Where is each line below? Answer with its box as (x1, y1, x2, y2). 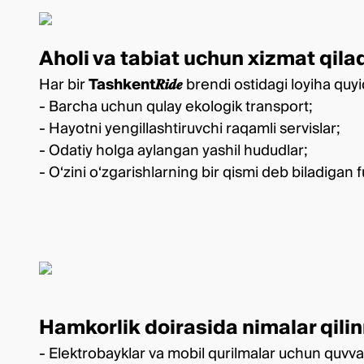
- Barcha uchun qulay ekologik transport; (39, 94, 312, 119)
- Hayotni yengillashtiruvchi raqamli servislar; (39, 116, 340, 141)
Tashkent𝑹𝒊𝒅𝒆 (89, 72, 186, 97)
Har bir (39, 72, 89, 97)
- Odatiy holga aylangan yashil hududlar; (39, 138, 307, 163)
